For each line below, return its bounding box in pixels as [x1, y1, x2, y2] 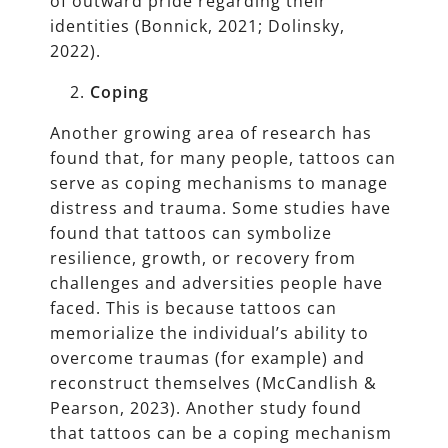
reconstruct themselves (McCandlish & [50, 372, 377, 395]
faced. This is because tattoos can [50, 297, 337, 320]
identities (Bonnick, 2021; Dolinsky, [50, 15, 345, 38]
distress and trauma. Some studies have [50, 197, 391, 220]
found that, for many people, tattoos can [50, 147, 396, 170]
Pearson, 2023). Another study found [50, 397, 362, 420]
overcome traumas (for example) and [50, 347, 365, 370]
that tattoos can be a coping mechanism [50, 422, 392, 445]
